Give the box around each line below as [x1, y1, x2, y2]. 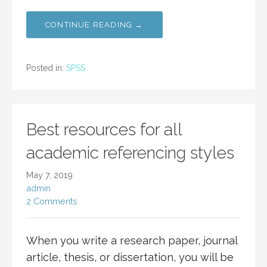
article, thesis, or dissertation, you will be [26, 251, 234, 264]
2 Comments [26, 196, 77, 207]
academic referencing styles [26, 143, 234, 163]
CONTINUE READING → [45, 20, 144, 30]
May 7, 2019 [26, 170, 73, 181]
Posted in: [26, 63, 66, 73]
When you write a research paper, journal [26, 234, 237, 247]
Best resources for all [26, 120, 182, 140]
